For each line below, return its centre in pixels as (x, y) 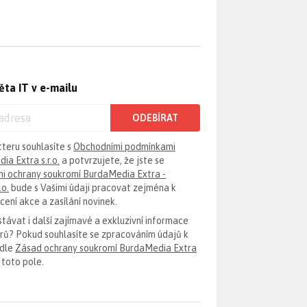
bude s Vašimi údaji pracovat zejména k (93, 188)
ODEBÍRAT (155, 118)
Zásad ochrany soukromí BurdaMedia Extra (106, 248)
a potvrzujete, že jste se (112, 160)
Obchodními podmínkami (124, 147)
